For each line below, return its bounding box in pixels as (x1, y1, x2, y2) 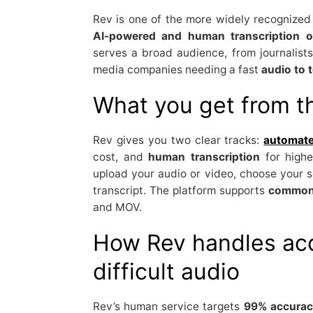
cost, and (92, 150, 149, 163)
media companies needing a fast (92, 62, 261, 76)
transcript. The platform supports (92, 183, 268, 197)
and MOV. (92, 200, 142, 214)
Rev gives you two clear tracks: (92, 133, 264, 147)
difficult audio (92, 257, 240, 285)
